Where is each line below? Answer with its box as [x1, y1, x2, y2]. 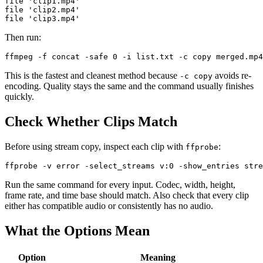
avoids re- [213, 70, 251, 81]
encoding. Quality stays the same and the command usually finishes [5, 81, 254, 92]
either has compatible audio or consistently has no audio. [5, 201, 213, 211]
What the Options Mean [5, 223, 150, 239]
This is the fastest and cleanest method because [5, 70, 180, 81]
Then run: [5, 32, 41, 43]
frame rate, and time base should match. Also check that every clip [5, 190, 249, 201]
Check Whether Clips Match [5, 114, 177, 130]
